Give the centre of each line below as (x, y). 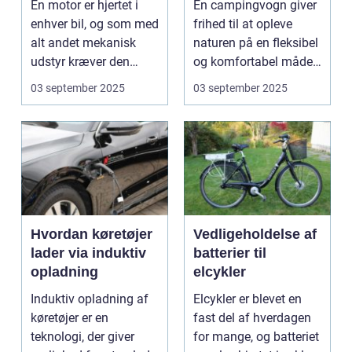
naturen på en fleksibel (256, 43)
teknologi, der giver (82, 337)
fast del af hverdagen (252, 318)
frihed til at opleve (243, 24)
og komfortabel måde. (255, 62)
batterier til (230, 253)
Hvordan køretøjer (92, 235)
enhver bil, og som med (95, 24)
